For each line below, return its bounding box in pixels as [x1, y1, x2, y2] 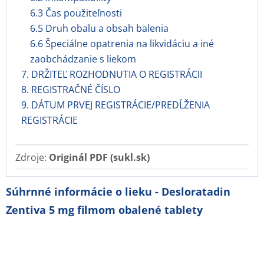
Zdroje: [15, 151, 49, 164]
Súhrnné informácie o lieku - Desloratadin [6, 184, 230, 199]
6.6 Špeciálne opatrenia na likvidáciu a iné [30, 37, 214, 50]
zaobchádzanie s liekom [30, 52, 136, 65]
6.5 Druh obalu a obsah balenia [30, 22, 169, 35]
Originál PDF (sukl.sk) [49, 151, 150, 164]
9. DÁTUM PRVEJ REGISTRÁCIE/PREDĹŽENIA [21, 98, 210, 111]
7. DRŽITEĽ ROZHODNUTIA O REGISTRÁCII [21, 68, 202, 81]
